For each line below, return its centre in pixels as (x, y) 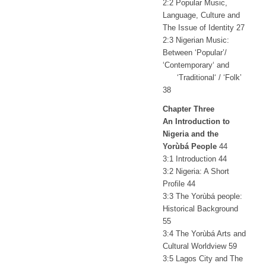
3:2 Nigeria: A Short (196, 172)
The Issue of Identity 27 (203, 28)
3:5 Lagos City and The (202, 259)
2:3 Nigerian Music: (196, 40)
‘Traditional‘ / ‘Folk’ (202, 78)
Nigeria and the (190, 134)
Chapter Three (188, 109)
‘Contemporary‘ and (197, 65)
